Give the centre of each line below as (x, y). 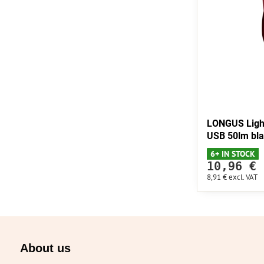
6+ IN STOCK (232, 154)
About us (45, 248)
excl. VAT (243, 177)
